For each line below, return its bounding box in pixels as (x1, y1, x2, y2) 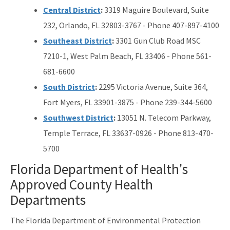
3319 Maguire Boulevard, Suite (104, 4, 209, 15)
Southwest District (43, 112, 113, 123)
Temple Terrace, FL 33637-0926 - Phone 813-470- (43, 127, 214, 138)
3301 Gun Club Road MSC (115, 35, 201, 46)
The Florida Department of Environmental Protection (10, 215, 201, 225)
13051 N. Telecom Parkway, (117, 112, 211, 123)
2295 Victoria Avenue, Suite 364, (98, 81, 208, 92)
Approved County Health (10, 175, 153, 193)
